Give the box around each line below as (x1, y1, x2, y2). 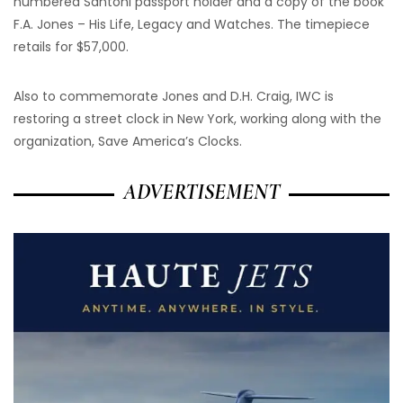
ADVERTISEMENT (123, 179, 280, 206)
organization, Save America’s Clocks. (13, 132, 242, 151)
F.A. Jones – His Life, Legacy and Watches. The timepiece (13, 15, 370, 34)
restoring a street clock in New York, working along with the (13, 110, 381, 129)
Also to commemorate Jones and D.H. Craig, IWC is (13, 87, 334, 106)
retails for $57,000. (13, 38, 129, 57)
